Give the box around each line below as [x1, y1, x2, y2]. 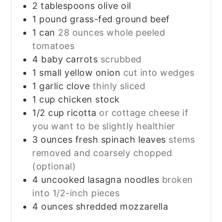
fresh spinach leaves [75, 134, 166, 145]
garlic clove [39, 80, 90, 91]
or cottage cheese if [99, 107, 189, 118]
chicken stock [58, 94, 120, 105]
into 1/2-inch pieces [32, 187, 120, 198]
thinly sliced [92, 80, 146, 91]
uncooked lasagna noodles [41, 174, 160, 185]
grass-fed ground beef [70, 13, 170, 24]
